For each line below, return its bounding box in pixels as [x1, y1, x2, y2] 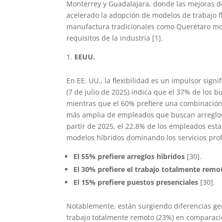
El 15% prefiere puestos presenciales [73, 177, 199, 187]
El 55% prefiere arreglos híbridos [73, 152, 185, 162]
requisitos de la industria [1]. [66, 33, 164, 43]
